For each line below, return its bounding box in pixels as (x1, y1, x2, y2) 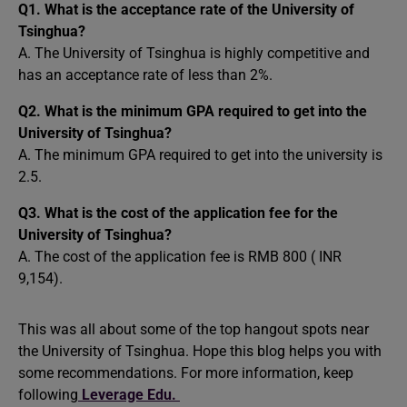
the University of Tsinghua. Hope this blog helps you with (18, 342, 382, 360)
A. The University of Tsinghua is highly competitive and (18, 45, 370, 62)
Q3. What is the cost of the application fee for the (18, 204, 338, 222)
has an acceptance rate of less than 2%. (18, 66, 276, 84)
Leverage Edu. (78, 386, 180, 403)
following (18, 386, 78, 403)
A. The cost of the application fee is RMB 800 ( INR (18, 248, 342, 265)
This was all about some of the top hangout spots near (18, 321, 369, 338)
